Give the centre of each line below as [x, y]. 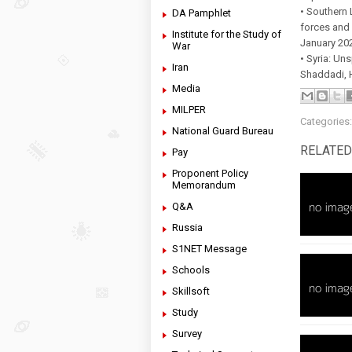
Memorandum [204, 185]
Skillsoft [191, 291]
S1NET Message [209, 249]
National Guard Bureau [223, 131]
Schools [191, 270]
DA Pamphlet [202, 13]
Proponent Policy [210, 173]
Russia [187, 227]
